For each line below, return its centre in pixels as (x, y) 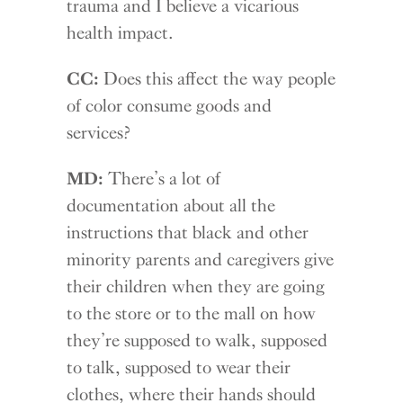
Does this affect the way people (218, 79)
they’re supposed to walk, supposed (197, 340)
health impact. (121, 33)
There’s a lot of (162, 179)
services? (99, 133)
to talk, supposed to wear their (179, 367)
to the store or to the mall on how (192, 313)
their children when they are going (196, 287)
